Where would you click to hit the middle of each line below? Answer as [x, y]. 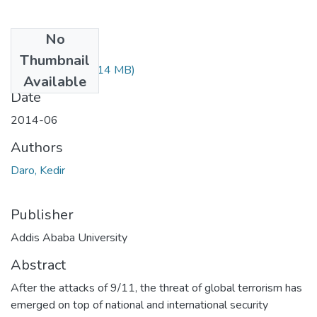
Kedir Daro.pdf [46, 70]
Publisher [42, 214]
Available [55, 81]
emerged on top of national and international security [139, 305]
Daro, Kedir [38, 170]
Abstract [38, 265]
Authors [37, 147]
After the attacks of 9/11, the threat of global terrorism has [156, 288]
